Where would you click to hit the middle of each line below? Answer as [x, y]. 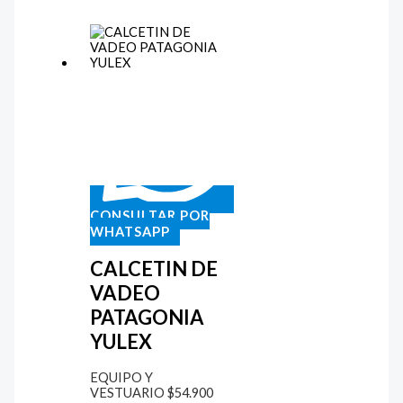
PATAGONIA [147, 318]
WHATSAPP [130, 231]
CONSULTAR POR [149, 215]
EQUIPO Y [121, 378]
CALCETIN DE [153, 269]
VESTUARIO [128, 393]
